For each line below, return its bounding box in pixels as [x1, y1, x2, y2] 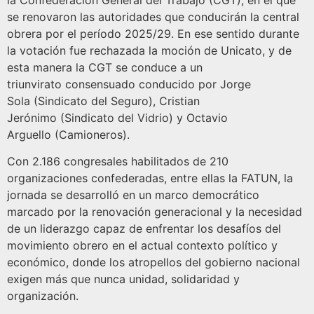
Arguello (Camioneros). [7, 128, 130, 142]
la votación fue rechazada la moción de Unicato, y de [7, 43, 292, 58]
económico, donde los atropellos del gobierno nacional [7, 255, 300, 270]
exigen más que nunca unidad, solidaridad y [7, 272, 240, 287]
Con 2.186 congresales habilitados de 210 [7, 154, 228, 169]
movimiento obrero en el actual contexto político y [7, 238, 278, 253]
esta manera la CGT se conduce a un [7, 60, 203, 75]
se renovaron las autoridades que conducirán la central [7, 10, 299, 25]
